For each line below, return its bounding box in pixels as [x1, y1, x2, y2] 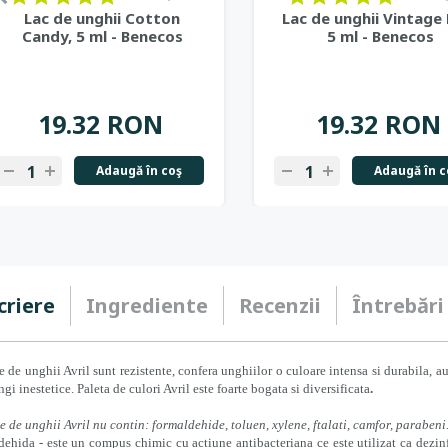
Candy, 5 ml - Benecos [21, 26, 183, 46]
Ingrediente [86, 292, 208, 319]
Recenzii [239, 292, 321, 319]
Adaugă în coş [96, 162, 182, 179]
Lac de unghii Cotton [24, 8, 180, 28]
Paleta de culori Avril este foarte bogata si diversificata [77, 381, 370, 396]
